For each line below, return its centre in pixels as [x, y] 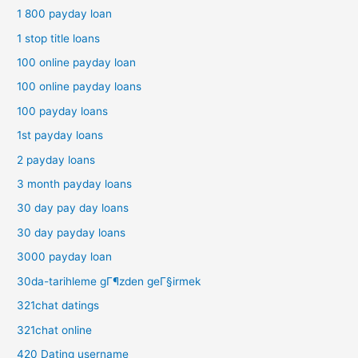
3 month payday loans [75, 184]
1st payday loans [60, 135]
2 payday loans [56, 159]
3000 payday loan [65, 257]
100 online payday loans [80, 87]
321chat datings [58, 306]
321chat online [55, 330]
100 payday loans [63, 111]
